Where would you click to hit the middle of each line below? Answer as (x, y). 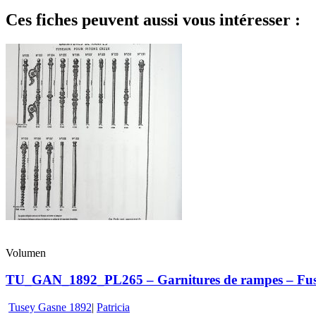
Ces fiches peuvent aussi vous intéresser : (153, 19)
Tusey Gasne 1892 (50, 308)
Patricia (113, 308)
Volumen (26, 253)
